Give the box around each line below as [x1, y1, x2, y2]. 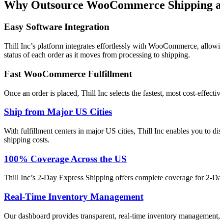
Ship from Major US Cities [4, 107, 112, 117]
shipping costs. [4, 135, 50, 144]
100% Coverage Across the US [4, 153, 127, 164]
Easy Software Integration [4, 22, 110, 32]
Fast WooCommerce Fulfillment [4, 68, 132, 79]
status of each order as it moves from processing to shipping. [4, 51, 190, 59]
